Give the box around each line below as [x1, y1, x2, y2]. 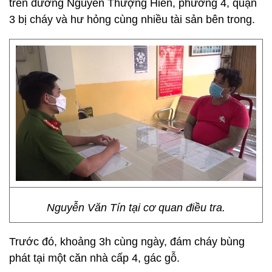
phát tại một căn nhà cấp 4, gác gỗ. [9, 252, 183, 264]
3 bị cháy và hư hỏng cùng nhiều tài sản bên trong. [9, 13, 255, 25]
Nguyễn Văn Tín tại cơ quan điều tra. [47, 202, 225, 214]
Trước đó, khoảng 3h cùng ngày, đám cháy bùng [9, 236, 245, 248]
